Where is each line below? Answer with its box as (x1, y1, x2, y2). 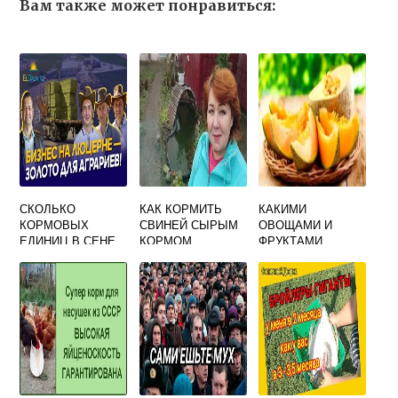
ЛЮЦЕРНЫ (20, 248, 84, 266)
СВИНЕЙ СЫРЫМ (139, 216, 238, 234)
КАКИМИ (259, 200, 307, 218)
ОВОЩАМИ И (259, 216, 333, 234)
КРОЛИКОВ (259, 264, 323, 282)
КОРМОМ (139, 232, 192, 250)
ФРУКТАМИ (259, 232, 323, 250)
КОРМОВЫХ (20, 216, 90, 234)
